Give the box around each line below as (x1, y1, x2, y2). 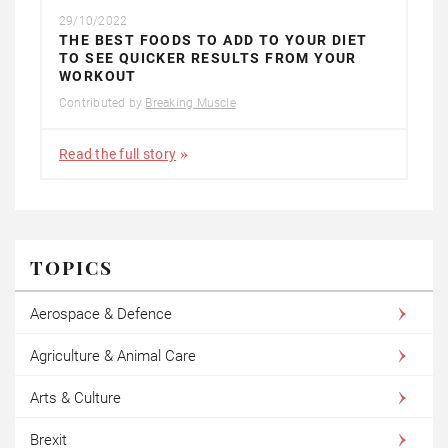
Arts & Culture (30, 388, 121, 407)
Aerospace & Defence (30, 304, 172, 323)
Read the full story (59, 145, 177, 162)
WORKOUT (59, 67, 137, 84)
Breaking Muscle (145, 95, 236, 110)
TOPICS (30, 253, 113, 280)
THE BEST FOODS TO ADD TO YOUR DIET (59, 31, 368, 48)
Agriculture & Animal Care (30, 346, 196, 365)
